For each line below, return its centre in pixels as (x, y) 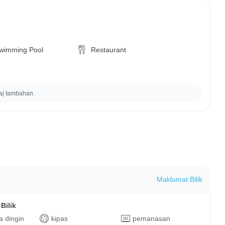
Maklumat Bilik (179, 179)
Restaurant (109, 50)
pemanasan (151, 218)
